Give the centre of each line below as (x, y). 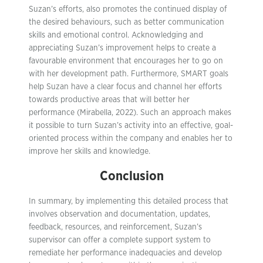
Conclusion (131, 176)
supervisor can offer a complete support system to (120, 240)
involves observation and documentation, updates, (119, 214)
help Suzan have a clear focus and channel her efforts (125, 87)
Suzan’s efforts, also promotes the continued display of (128, 9)
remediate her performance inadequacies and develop (125, 253)
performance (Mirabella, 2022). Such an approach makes (130, 113)
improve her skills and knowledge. (90, 151)
